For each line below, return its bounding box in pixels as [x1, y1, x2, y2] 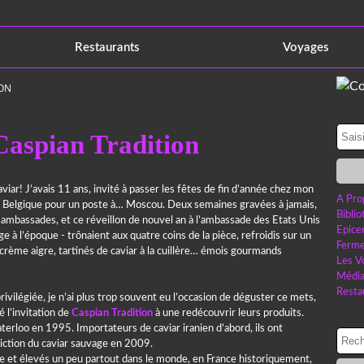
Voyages [283, 41, 330, 54]
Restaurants [75, 41, 141, 54]
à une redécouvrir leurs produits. [153, 308, 304, 318]
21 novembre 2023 [8, 111, 80, 119]
